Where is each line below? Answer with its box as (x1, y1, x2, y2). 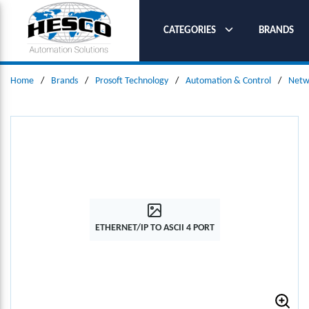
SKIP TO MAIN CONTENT (21, 13, 123, 24)
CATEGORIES (163, 25, 216, 36)
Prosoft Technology (95, 76, 168, 86)
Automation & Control (186, 76, 271, 86)
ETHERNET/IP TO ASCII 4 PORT (94, 222, 215, 233)
